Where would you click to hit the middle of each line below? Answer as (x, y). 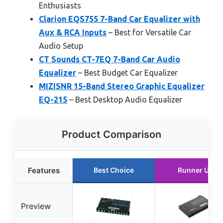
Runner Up (196, 170)
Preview (36, 206)
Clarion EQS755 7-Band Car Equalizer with (119, 19)
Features (44, 170)
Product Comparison (111, 134)
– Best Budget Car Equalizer (127, 72)
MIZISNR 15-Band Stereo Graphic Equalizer (122, 86)
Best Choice (113, 170)
